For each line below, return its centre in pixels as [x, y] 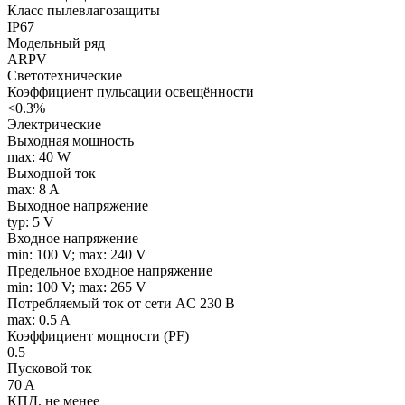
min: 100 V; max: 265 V [77, 287]
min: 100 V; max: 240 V [77, 254]
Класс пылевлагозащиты [84, 10]
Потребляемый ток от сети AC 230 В [121, 303]
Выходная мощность [71, 140]
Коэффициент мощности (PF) [98, 335]
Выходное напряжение [78, 205]
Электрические [54, 124]
